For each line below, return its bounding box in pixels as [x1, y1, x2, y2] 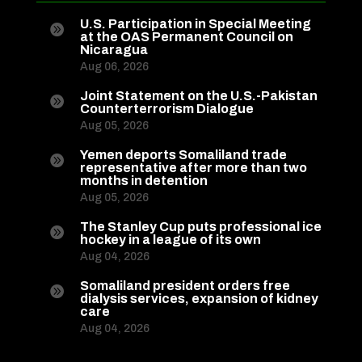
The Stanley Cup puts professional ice [79, 220, 322, 234]
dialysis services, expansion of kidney [79, 292, 318, 306]
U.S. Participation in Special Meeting [79, 17, 311, 32]
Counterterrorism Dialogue [79, 102, 254, 116]
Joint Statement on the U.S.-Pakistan [79, 89, 318, 103]
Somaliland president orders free [79, 279, 290, 293]
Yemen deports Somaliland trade [79, 148, 287, 162]
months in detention [79, 174, 208, 188]
